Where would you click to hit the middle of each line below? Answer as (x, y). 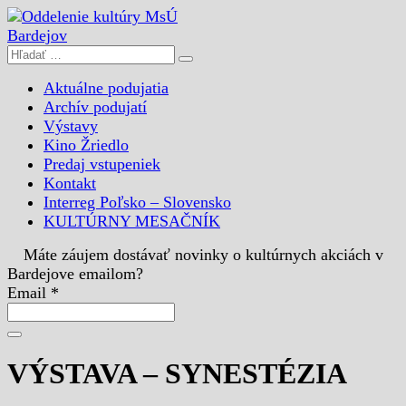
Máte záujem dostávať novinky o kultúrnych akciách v (203, 255)
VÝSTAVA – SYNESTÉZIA (177, 374)
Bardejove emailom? (75, 274)
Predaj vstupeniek (102, 164)
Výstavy (71, 126)
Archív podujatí (95, 107)
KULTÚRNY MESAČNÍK (132, 221)
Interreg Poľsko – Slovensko (137, 202)
